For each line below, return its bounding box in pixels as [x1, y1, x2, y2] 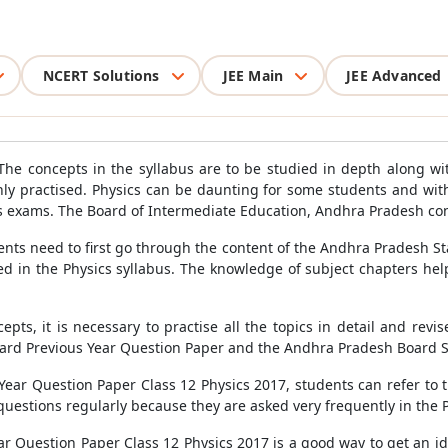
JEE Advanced [346, 65, 442, 85]
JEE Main [222, 65, 284, 85]
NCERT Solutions [42, 65, 160, 85]
